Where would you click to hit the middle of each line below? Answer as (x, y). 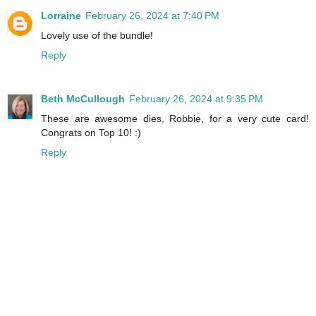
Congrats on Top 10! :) (91, 132)
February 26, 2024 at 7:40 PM (152, 15)
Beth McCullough (83, 98)
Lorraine (61, 15)
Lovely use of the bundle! (97, 35)
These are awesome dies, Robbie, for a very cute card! (175, 118)
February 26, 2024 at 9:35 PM (196, 98)
